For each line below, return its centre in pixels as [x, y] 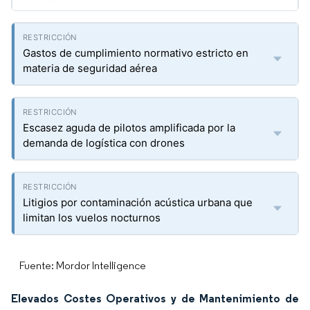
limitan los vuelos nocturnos [92, 218]
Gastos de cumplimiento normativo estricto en [136, 53]
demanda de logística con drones [104, 143]
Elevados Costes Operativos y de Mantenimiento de [155, 298]
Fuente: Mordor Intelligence [83, 265]
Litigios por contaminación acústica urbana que [138, 202]
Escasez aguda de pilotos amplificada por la [129, 128]
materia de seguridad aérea [90, 68]
